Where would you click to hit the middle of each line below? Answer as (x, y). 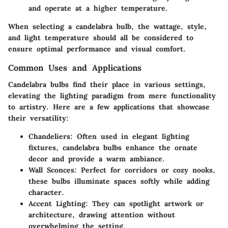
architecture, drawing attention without (102, 215)
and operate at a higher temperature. (98, 8)
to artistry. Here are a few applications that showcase (109, 107)
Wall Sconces (51, 170)
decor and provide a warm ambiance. (97, 159)
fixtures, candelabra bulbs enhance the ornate (113, 147)
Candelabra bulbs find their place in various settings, (107, 84)
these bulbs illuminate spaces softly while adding (119, 181)
